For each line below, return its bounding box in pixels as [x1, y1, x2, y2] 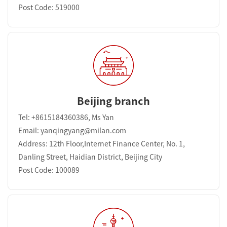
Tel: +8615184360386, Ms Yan [18, 113, 114, 121]
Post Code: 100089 [18, 166, 80, 174]
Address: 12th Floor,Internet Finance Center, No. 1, [18, 140, 185, 147]
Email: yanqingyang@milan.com [18, 127, 126, 134]
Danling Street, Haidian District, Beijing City [18, 153, 162, 161]
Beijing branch [77, 95, 150, 106]
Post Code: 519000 [18, 4, 80, 11]
